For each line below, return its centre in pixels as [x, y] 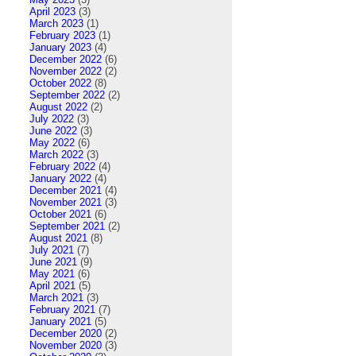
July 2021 [52, 250]
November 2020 [66, 345]
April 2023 [52, 11]
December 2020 [66, 333]
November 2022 [66, 71]
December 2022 [66, 59]
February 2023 [62, 35]
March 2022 [56, 154]
